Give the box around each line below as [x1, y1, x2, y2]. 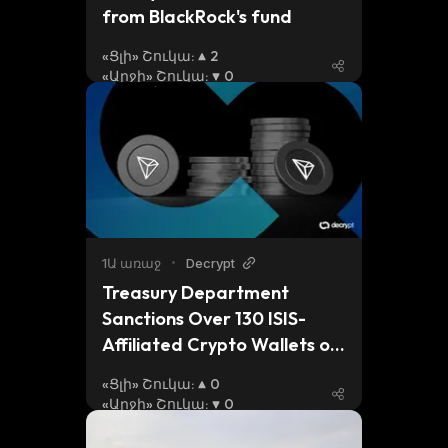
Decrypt [186, 255, 235, 271]
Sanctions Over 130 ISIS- [102, 307, 306, 330]
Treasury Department [102, 281, 289, 304]
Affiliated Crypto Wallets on [102, 333, 340, 356]
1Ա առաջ [102, 255, 161, 271]
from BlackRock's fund [102, 5, 292, 28]
